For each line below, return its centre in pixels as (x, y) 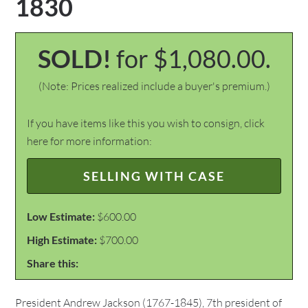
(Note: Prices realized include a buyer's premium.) (154, 86)
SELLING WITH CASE (154, 176)
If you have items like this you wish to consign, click (146, 123)
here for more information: (90, 141)
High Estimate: (62, 240)
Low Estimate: (61, 216)
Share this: (53, 263)
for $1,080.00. (193, 58)
